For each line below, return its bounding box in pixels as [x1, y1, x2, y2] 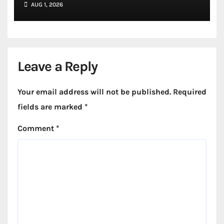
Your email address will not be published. [17, 87, 171, 97]
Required [173, 87, 206, 97]
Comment [17, 123, 56, 133]
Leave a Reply [17, 58, 97, 75]
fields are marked [17, 102, 84, 112]
